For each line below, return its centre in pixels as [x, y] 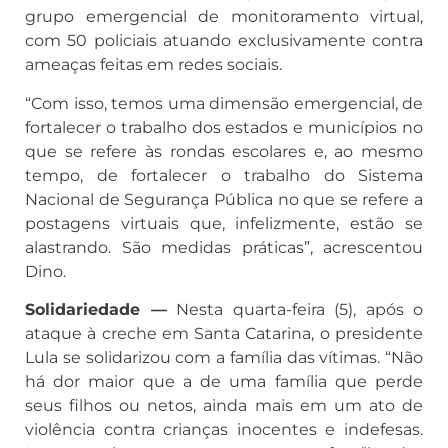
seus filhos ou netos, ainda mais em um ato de [224, 406]
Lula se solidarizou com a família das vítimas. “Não [224, 358]
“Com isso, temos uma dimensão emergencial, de [224, 103]
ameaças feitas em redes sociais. [153, 65]
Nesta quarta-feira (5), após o [294, 310]
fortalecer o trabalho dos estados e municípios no [224, 127]
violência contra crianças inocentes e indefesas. [224, 430]
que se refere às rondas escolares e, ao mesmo [224, 151]
